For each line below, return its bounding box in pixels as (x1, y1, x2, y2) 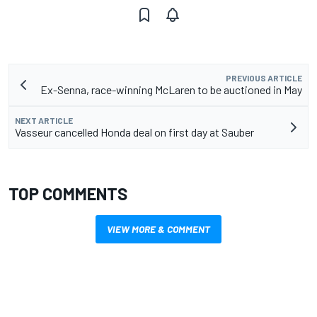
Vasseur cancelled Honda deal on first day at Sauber (15, 125, 254, 139)
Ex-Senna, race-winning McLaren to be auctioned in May (40, 83, 302, 97)
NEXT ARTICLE (15, 115, 73, 126)
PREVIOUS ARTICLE (226, 73, 302, 83)
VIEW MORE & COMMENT (107, 223, 210, 236)
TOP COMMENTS (8, 183, 127, 204)
